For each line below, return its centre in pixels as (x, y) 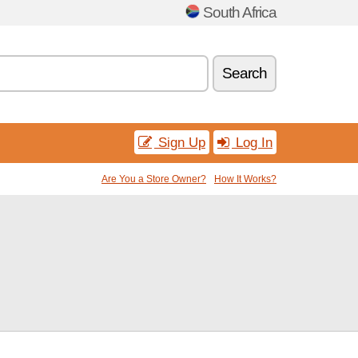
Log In (252, 142)
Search (245, 73)
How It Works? (245, 179)
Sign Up (180, 142)
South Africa (240, 12)
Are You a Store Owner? (154, 179)
